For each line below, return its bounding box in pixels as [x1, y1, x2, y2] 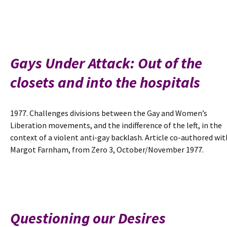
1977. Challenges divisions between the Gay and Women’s [10, 108, 207, 118]
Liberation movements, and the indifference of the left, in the [10, 120, 222, 130]
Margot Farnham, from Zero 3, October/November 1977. [10, 144, 204, 155]
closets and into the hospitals [10, 72, 200, 92]
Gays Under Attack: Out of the [10, 53, 202, 72]
